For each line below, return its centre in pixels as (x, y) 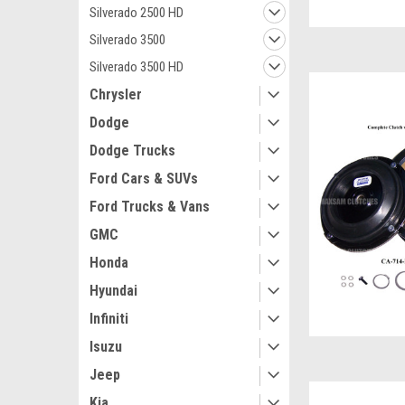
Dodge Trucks (132, 151)
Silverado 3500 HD (137, 67)
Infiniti (109, 319)
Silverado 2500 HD (137, 13)
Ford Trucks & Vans (150, 207)
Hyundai (113, 291)
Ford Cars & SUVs (144, 179)
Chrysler (116, 94)
